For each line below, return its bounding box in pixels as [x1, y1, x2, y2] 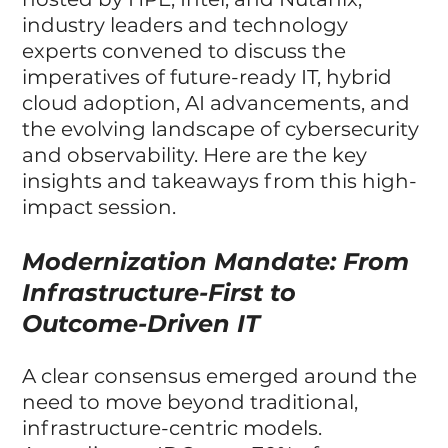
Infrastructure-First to [22, 277, 304, 307]
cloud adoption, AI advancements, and [22, 90, 416, 115]
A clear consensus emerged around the [22, 363, 423, 388]
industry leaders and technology [22, 12, 354, 37]
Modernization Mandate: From [22, 246, 417, 276]
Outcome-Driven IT [22, 308, 261, 338]
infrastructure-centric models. [22, 415, 328, 440]
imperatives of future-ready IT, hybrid [22, 64, 398, 89]
